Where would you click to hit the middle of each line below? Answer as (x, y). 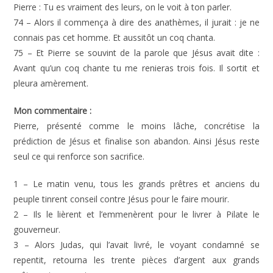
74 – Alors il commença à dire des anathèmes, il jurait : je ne (136, 22)
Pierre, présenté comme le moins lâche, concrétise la (136, 126)
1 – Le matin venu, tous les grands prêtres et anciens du (136, 184)
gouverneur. (37, 229)
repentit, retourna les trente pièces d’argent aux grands (136, 260)
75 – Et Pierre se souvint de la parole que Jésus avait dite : (136, 53)
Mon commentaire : (53, 111)
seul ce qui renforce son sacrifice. (79, 156)
